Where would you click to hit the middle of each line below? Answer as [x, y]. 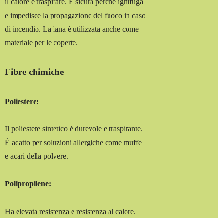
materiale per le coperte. [42, 43]
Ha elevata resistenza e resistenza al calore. [71, 211]
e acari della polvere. [37, 156]
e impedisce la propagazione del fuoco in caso [75, 16]
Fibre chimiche [35, 72]
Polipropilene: [28, 184]
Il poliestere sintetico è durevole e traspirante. [74, 129]
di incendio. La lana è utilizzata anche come [72, 29]
